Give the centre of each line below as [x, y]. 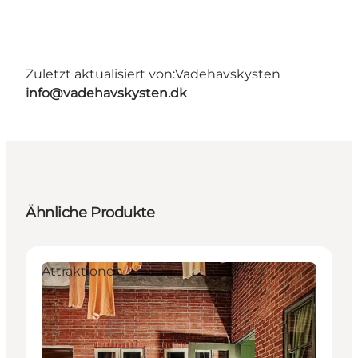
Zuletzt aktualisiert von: [100, 74]
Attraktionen [82, 272]
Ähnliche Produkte [90, 213]
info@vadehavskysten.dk [106, 93]
